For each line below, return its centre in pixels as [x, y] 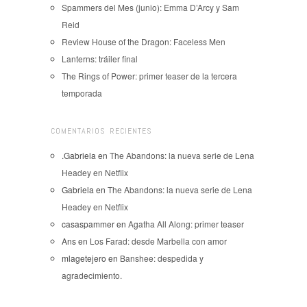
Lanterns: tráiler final [100, 58]
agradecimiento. [92, 275]
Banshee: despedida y [162, 258]
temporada [82, 93]
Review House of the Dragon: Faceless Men [144, 41]
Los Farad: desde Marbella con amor [158, 241]
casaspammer [88, 223]
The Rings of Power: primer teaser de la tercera [149, 75]
